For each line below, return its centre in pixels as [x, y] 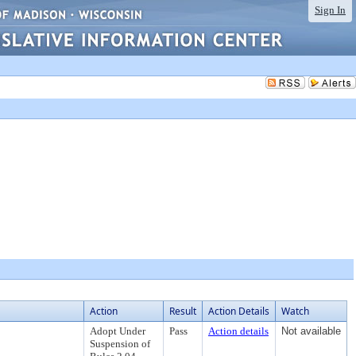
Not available [311, 331]
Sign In [330, 10]
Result [183, 311]
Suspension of [120, 344]
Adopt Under [118, 331]
